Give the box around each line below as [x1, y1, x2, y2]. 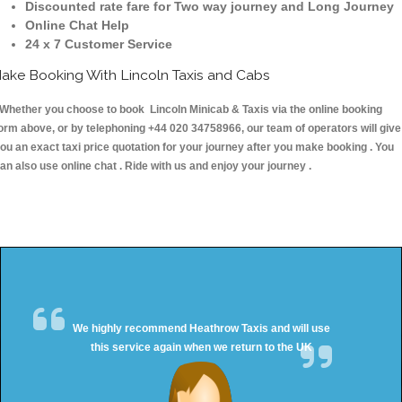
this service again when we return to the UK [90, 341, 312, 354]
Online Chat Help [25, 18, 129, 33]
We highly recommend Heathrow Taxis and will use [72, 322, 330, 336]
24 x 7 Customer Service [25, 37, 172, 52]
